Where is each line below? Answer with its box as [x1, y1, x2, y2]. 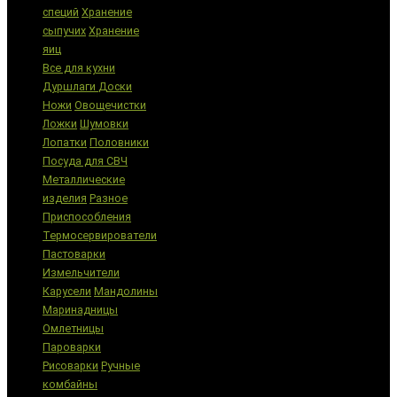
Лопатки [43, 135, 87, 149]
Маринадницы [43, 302, 118, 316]
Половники [90, 135, 149, 149]
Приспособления [43, 209, 131, 223]
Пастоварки [43, 246, 105, 261]
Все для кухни [43, 60, 115, 74]
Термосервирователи [43, 228, 157, 242]
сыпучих [43, 23, 86, 37]
